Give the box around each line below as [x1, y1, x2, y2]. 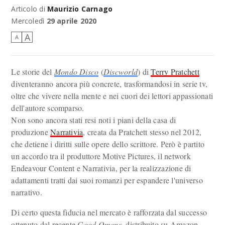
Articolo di [11, 4, 47, 14]
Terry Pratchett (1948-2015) [16, 13, 92, 20]
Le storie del [11, 66, 54, 77]
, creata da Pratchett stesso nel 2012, [83, 127, 202, 137]
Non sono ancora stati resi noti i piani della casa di [11, 115, 176, 125]
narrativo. [11, 187, 42, 197]
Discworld [103, 66, 138, 77]
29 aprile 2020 [46, 16, 97, 26]
